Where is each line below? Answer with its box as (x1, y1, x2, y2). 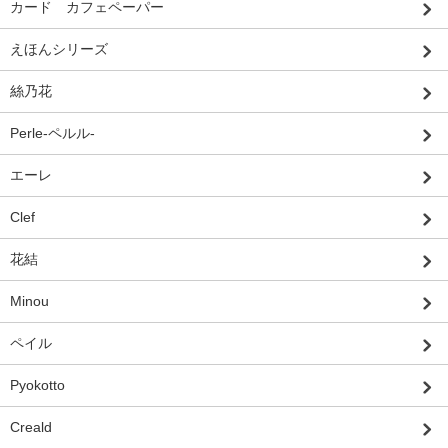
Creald (10, 419, 52, 436)
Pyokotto (10, 377, 65, 394)
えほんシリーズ (10, 41, 108, 58)
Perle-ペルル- (10, 125, 95, 142)
